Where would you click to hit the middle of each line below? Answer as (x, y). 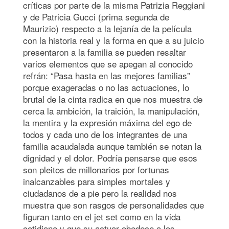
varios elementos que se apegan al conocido (108, 63)
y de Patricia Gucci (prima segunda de (96, 16)
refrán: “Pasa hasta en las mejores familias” (107, 75)
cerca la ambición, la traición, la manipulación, (111, 110)
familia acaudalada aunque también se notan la (112, 146)
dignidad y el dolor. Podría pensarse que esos (110, 157)
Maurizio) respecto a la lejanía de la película (107, 28)
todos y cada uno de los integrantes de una (105, 134)
